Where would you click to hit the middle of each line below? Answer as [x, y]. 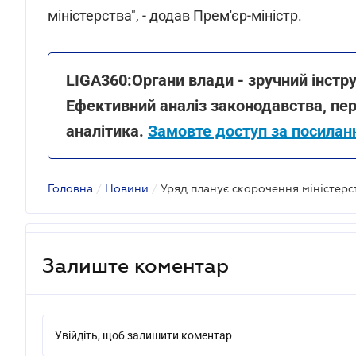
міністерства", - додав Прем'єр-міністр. [175, 15]
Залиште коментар [135, 265]
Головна [70, 188]
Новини [127, 188]
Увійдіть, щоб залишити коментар [143, 335]
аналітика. [107, 131]
